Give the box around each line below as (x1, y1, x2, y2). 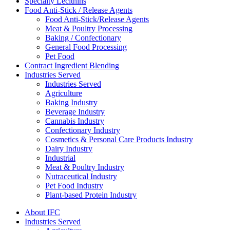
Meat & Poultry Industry (45, 162, 124, 171)
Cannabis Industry (45, 116, 104, 125)
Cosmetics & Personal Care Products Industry (45, 135, 193, 144)
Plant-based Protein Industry (45, 190, 137, 199)
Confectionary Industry (45, 125, 120, 135)
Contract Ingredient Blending (25, 61, 119, 70)
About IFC (25, 207, 60, 217)
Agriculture (45, 88, 82, 98)
